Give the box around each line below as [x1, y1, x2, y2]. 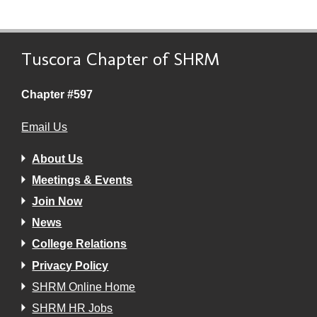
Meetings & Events [32, 173, 133, 186]
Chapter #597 [21, 88, 93, 100]
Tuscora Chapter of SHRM [21, 48, 220, 71]
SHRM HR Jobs [32, 301, 113, 314]
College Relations [32, 238, 127, 250]
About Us [32, 152, 83, 165]
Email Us [21, 121, 68, 134]
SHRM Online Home [32, 280, 136, 293]
